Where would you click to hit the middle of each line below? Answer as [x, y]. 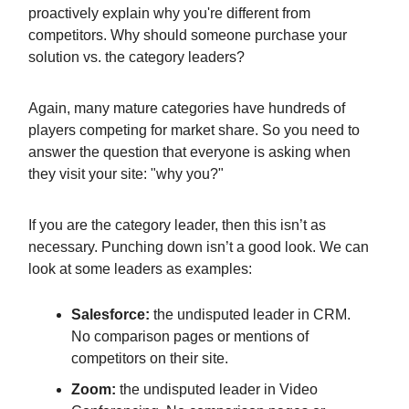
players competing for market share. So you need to [194, 130]
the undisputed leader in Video [217, 389]
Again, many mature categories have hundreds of [187, 108]
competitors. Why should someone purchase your [188, 35]
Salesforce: [110, 314]
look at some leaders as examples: [140, 268]
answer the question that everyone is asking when [189, 152]
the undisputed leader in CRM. [250, 314]
